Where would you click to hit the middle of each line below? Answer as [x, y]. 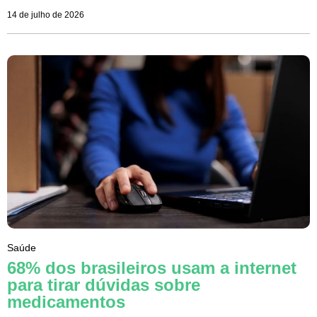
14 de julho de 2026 [46, 15]
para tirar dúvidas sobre [104, 284]
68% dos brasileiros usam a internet [152, 267]
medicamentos [66, 301]
